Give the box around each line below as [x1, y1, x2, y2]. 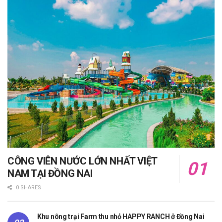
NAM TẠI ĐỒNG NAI [7, 167, 95, 180]
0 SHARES [14, 184, 41, 191]
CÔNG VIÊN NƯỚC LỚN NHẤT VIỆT [7, 155, 157, 167]
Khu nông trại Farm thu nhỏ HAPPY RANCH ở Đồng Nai [37, 213, 205, 221]
